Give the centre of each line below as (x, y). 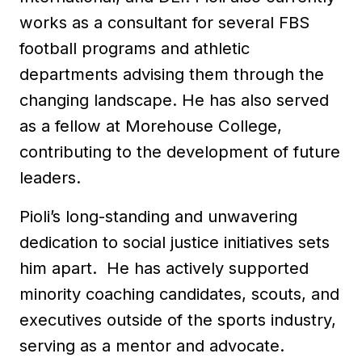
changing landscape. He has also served (174, 100)
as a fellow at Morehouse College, (151, 126)
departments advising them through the (172, 74)
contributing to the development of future (180, 152)
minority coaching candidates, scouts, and (179, 294)
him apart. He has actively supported (164, 268)
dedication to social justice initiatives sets (175, 242)
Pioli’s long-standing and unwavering (158, 216)
